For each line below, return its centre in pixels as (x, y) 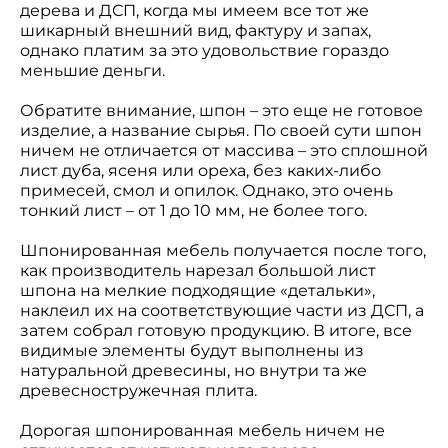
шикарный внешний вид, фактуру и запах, (195, 30)
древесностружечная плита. (146, 390)
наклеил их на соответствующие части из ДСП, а (222, 310)
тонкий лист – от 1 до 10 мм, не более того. (195, 210)
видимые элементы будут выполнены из (192, 350)
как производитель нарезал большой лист (198, 270)
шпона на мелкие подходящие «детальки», (197, 290)
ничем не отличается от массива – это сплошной (224, 150)
